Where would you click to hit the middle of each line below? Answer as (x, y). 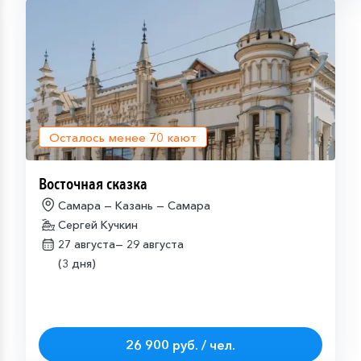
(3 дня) (77, 263)
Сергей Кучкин (98, 225)
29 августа (155, 244)
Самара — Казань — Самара (134, 205)
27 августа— (92, 244)
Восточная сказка (93, 184)
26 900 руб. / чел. (180, 344)
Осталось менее (99, 137)
